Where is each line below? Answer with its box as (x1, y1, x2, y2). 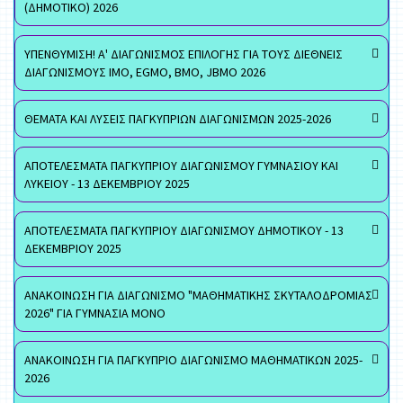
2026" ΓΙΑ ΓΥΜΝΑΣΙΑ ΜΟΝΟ (24, 305, 166, 321)
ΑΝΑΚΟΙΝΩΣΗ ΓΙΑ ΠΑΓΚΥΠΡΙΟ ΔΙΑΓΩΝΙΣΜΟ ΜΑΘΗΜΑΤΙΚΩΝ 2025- (24, 352, 363, 368)
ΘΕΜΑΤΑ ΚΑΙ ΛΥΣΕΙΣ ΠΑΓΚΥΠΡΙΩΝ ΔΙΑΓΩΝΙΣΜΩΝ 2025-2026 (24, 111, 331, 127)
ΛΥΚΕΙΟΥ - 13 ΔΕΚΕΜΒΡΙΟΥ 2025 (24, 175, 190, 192)
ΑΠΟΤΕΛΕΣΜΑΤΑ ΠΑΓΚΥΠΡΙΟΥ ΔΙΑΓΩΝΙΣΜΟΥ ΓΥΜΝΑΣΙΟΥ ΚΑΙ (24, 157, 338, 174)
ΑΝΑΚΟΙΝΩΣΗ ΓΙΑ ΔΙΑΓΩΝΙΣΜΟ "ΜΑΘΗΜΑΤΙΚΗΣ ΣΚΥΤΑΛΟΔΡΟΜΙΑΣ (24, 287, 372, 303)
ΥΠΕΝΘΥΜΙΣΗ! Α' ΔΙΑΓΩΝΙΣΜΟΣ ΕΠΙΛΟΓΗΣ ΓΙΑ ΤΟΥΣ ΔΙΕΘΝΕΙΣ (24, 46, 343, 62)
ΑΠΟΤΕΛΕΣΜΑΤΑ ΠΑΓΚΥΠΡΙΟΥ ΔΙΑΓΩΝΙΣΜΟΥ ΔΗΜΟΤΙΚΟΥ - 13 (24, 222, 344, 238)
